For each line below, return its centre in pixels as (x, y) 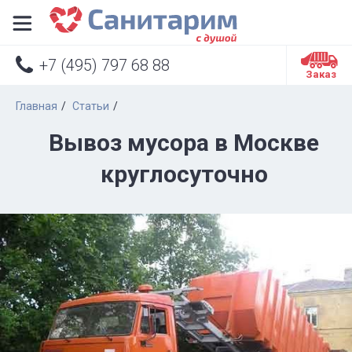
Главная (37, 106)
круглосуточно (184, 174)
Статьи (91, 106)
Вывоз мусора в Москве (184, 143)
